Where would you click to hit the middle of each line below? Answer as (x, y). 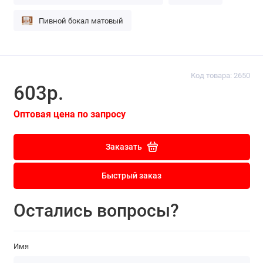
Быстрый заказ (131, 176)
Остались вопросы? (96, 211)
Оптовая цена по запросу (69, 114)
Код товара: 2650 (220, 76)
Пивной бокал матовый (81, 21)
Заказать (124, 147)
